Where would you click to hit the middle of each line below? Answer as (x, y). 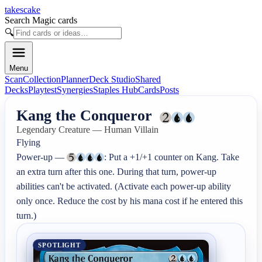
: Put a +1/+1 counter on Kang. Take (172, 157)
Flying (29, 143)
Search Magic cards (41, 20)
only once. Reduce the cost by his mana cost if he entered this (130, 201)
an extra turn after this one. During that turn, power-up (117, 172)
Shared (148, 79)
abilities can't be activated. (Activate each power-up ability (124, 187)
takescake (23, 10)
